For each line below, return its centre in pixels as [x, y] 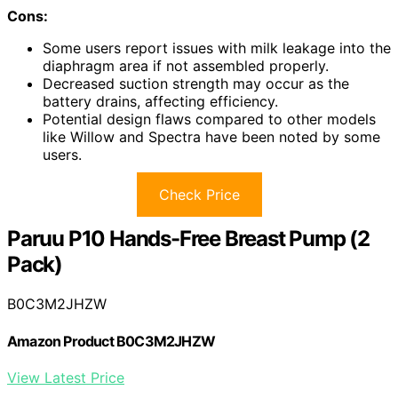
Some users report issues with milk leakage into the [217, 48]
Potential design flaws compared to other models [209, 119]
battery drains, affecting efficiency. [160, 102]
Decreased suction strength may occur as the [196, 84]
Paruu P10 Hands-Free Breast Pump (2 [188, 239]
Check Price [199, 195]
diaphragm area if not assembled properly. [186, 66]
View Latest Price [66, 377]
